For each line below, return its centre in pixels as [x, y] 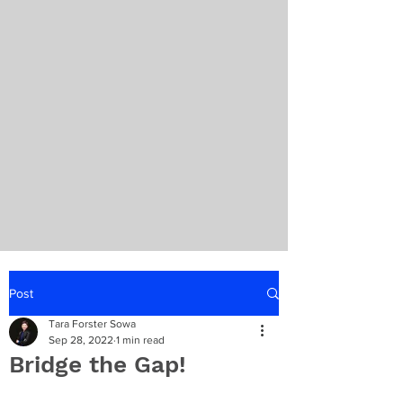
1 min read [140, 340]
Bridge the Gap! [98, 364]
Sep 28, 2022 [81, 340]
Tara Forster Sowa [92, 324]
